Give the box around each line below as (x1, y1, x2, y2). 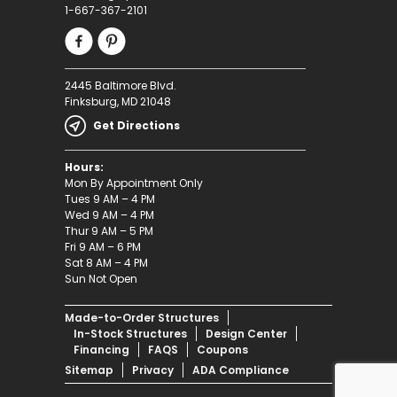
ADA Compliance (191, 362, 289, 378)
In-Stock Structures (73, 325, 187, 341)
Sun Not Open (64, 270, 137, 286)
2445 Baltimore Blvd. (64, 77, 176, 93)
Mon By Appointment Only (64, 175, 203, 191)
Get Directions (92, 117, 180, 133)
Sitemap (64, 362, 113, 378)
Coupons (196, 341, 248, 357)
